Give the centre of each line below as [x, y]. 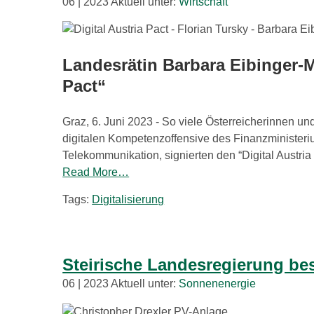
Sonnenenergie [218, 284]
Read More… [96, 172]
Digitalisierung [128, 200]
